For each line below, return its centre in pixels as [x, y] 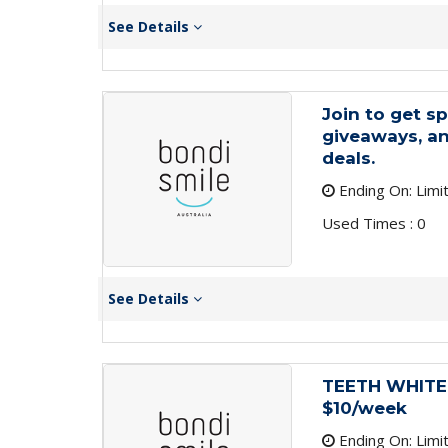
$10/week [364, 408]
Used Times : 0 [373, 223]
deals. [348, 158]
